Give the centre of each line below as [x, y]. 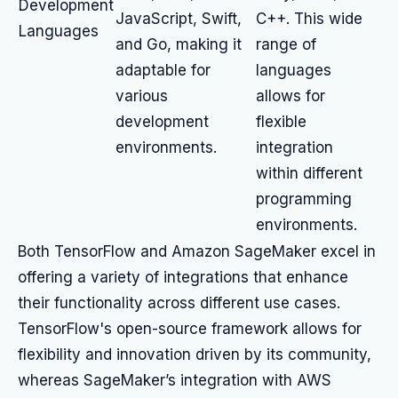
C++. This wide [309, 19]
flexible [281, 122]
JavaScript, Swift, [179, 19]
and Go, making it [179, 44]
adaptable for [163, 70]
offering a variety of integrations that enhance [183, 277]
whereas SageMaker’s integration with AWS [175, 380]
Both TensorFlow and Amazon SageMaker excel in [197, 251]
